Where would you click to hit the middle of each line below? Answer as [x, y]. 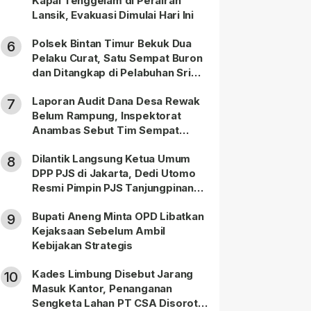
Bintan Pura [61, 87]
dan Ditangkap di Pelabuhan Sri [111, 73]
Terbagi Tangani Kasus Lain [103, 145]
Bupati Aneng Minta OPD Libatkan [118, 217]
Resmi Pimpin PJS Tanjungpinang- [119, 188]
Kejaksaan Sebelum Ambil [99, 231]
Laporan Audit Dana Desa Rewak [116, 101]
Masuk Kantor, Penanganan [102, 289]
